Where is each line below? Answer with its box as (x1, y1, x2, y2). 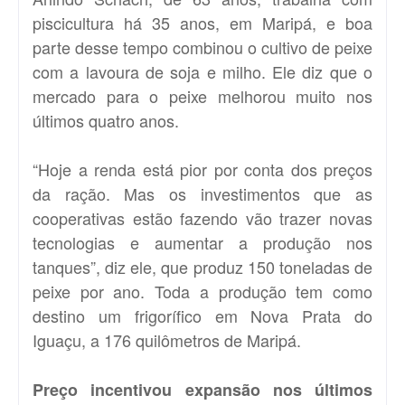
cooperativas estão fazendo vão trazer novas (33, 205, 372, 230)
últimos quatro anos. (33, 108, 184, 132)
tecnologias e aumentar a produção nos (33, 230, 372, 254)
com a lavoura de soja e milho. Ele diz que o (33, 59, 372, 83)
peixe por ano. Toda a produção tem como (33, 278, 372, 303)
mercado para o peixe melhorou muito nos (33, 83, 372, 108)
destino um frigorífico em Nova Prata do (33, 303, 372, 327)
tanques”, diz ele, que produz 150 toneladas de (33, 254, 372, 278)
